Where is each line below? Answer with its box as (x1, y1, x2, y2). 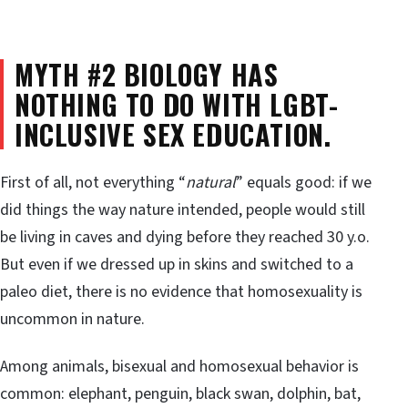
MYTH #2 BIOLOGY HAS (15, 53, 279, 95)
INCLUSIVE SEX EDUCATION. (15, 113, 331, 155)
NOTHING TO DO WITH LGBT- (15, 83, 339, 125)
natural (186, 171, 236, 195)
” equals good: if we (236, 171, 372, 195)
